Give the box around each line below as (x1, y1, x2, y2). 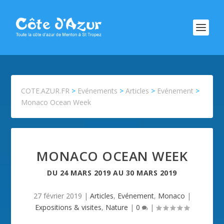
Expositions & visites (35, 202, 101, 212)
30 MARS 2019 (125, 168, 177, 177)
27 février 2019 (33, 191, 82, 200)
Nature (105, 202, 128, 212)
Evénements (77, 86, 118, 95)
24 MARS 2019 (59, 168, 111, 177)
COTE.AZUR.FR (21, 86, 70, 95)
